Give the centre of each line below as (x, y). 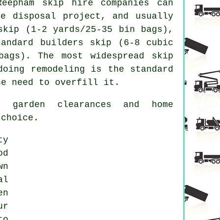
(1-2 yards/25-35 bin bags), (96, 29)
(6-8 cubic (143, 42)
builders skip (76, 42)
